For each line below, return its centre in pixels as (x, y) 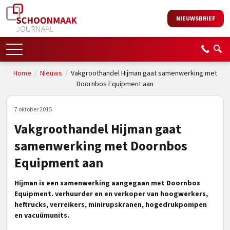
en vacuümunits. (42, 215)
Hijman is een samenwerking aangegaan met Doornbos (107, 183)
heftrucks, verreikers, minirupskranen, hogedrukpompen (111, 204)
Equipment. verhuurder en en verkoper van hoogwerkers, (111, 194)
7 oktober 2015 (33, 109)
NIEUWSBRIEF (196, 18)
